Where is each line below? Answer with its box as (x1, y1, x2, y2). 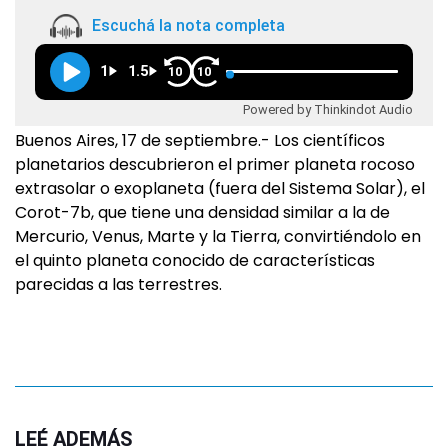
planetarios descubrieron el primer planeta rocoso (15, 153, 415, 176)
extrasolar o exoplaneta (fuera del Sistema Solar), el (15, 177, 425, 200)
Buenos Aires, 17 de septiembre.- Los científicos (15, 129, 385, 152)
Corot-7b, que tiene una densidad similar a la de (15, 201, 390, 224)
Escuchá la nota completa (92, 16, 285, 36)
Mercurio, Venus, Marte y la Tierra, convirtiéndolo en (15, 225, 421, 248)
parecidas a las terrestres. (15, 273, 222, 296)
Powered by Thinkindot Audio (243, 101, 413, 117)
